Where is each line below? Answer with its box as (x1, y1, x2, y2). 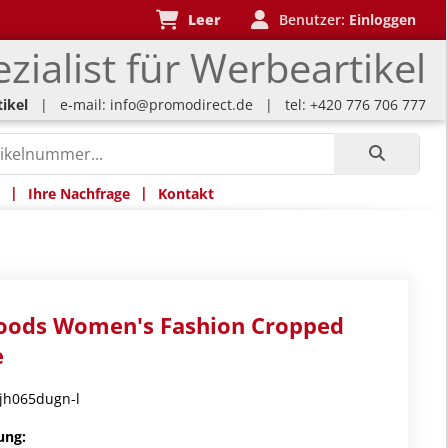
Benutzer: (271, 10, 349, 29)
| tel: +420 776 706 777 (253, 95, 426, 114)
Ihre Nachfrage (27, 183, 130, 203)
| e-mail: (28, 95, 110, 114)
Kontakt (157, 183, 214, 203)
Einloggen (349, 10, 416, 29)
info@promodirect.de (110, 95, 253, 114)
